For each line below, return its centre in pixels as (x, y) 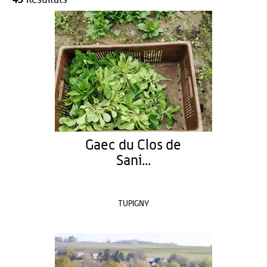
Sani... (133, 161)
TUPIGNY (133, 204)
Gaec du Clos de (133, 145)
